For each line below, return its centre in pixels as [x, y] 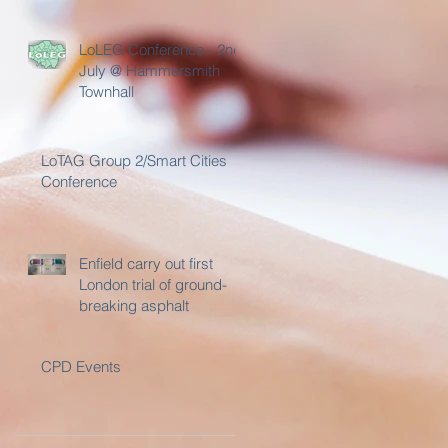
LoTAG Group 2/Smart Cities [134, 160]
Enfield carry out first [146, 263]
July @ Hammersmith [149, 70]
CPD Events [81, 366]
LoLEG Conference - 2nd [160, 49]
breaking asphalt [134, 305]
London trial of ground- [153, 284]
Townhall [106, 91]
